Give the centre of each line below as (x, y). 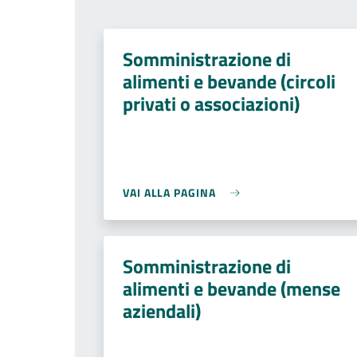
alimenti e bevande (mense (231, 288)
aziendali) (162, 311)
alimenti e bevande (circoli (229, 81)
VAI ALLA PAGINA (169, 192)
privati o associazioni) (211, 104)
